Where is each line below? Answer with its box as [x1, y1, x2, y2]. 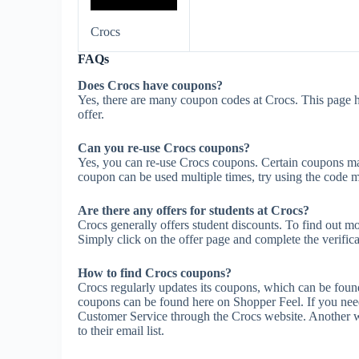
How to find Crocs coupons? [78, 265, 232, 280]
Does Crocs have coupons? [78, 78, 223, 92]
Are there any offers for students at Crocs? [78, 203, 309, 217]
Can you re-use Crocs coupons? [78, 140, 250, 155]
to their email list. [78, 323, 164, 337]
